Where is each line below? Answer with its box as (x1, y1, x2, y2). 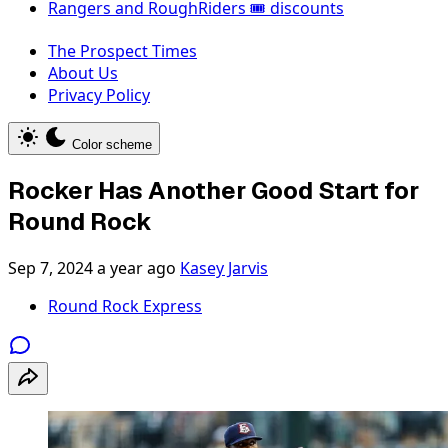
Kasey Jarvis (180, 256, 268, 279)
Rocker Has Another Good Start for (8, 174, 419, 206)
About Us (48, 62, 118, 84)
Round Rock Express (48, 294, 202, 317)
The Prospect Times (48, 40, 197, 62)
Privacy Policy (48, 84, 150, 106)
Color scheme (72, 137, 152, 152)
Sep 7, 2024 (8, 256, 93, 279)
